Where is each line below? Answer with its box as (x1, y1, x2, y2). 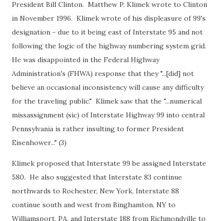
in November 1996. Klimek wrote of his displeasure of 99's (12, 14, 206, 23)
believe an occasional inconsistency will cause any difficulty (12, 83, 204, 92)
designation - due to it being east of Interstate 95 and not (12, 28, 203, 37)
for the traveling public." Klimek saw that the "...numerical (12, 97, 202, 106)
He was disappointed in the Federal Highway (12, 55, 159, 64)
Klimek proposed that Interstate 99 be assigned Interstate (12, 159, 206, 168)
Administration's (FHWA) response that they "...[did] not (12, 69, 194, 78)
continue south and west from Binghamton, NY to (12, 200, 176, 209)
